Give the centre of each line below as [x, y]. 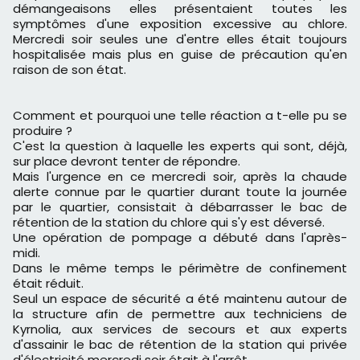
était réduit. [48, 283]
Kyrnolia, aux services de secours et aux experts [180, 329]
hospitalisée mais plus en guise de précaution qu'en [180, 54]
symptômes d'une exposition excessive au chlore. [180, 24]
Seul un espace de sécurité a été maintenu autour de [180, 299]
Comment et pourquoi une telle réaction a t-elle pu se [180, 115]
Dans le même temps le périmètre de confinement [180, 268]
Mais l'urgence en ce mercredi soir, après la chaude [180, 176]
